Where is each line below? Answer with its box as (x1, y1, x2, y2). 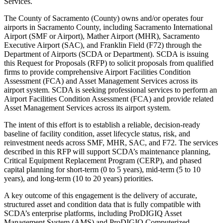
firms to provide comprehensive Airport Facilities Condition (4, 67, 191, 76)
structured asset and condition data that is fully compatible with (4, 200, 201, 209)
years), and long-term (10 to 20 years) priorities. (4, 174, 153, 183)
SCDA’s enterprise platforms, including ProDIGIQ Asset (4, 209, 182, 218)
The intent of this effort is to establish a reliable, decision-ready (4, 120, 200, 129)
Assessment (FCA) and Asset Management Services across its (4, 76, 198, 85)
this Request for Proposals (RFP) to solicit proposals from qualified (4, 58, 214, 67)
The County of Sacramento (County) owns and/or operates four (4, 13, 203, 22)
